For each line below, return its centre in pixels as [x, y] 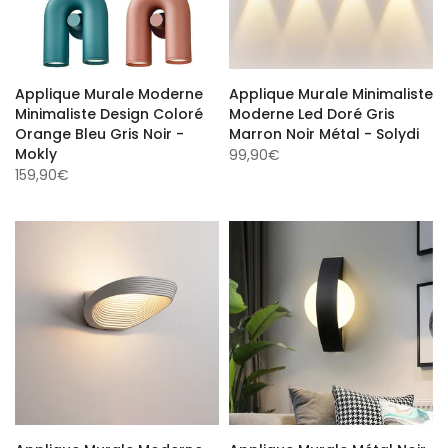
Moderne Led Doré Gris [312, 111]
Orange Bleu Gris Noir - [99, 131]
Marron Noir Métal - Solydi [324, 131]
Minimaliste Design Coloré [109, 111]
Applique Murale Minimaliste [331, 91]
